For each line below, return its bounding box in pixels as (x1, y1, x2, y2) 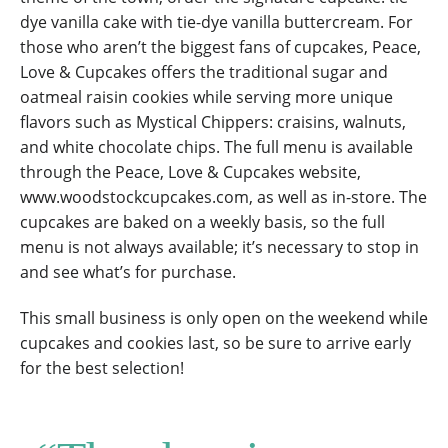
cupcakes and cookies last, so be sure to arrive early (20, 332, 411, 355)
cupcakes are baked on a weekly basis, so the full (20, 211, 385, 234)
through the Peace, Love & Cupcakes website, (20, 161, 361, 184)
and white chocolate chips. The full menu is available (20, 136, 413, 159)
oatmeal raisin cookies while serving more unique (20, 86, 393, 109)
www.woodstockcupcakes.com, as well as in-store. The (20, 186, 427, 209)
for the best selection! (20, 357, 184, 380)
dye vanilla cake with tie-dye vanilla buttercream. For (20, 11, 413, 34)
